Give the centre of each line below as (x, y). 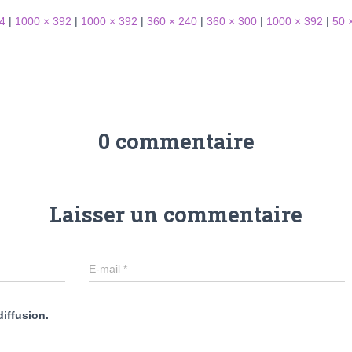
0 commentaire (176, 141)
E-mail (106, 268)
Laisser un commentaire (176, 214)
